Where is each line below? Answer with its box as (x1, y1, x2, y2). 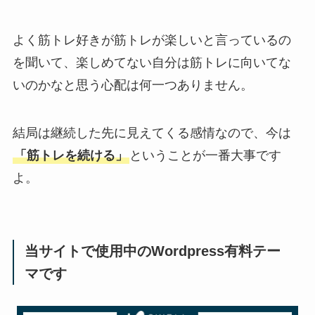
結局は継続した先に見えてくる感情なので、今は (12, 125, 291, 140)
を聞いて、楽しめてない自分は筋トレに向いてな (12, 56, 291, 70)
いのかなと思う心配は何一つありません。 (12, 78, 253, 93)
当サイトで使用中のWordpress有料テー (25, 243, 281, 259)
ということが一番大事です (129, 148, 281, 162)
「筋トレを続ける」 (13, 148, 128, 162)
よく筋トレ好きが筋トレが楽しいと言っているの (12, 33, 291, 48)
